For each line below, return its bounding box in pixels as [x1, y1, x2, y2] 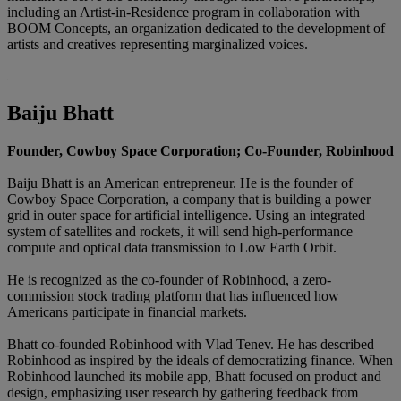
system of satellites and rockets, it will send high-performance [7, 223, 353, 239]
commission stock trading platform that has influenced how [7, 287, 339, 303]
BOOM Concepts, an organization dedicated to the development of [7, 21, 385, 37]
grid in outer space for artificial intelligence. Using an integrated [7, 207, 365, 223]
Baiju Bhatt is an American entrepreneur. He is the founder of [7, 175, 353, 191]
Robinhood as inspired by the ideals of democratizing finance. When [7, 352, 393, 368]
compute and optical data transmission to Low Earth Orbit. [7, 239, 337, 255]
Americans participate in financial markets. [7, 303, 247, 320]
